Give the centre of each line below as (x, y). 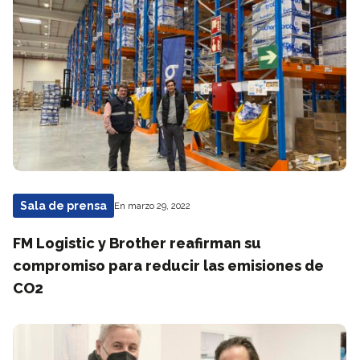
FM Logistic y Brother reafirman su (137, 243)
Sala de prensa (63, 206)
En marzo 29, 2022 (152, 206)
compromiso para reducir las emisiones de (168, 266)
